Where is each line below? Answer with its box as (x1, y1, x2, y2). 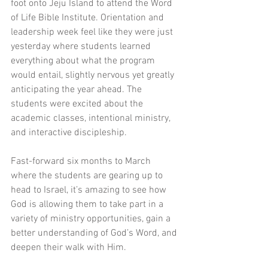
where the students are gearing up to (11, 170, 165, 182)
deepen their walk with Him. (11, 242, 131, 254)
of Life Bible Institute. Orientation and (11, 12, 166, 25)
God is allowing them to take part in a (11, 199, 166, 211)
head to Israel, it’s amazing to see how (11, 184, 169, 197)
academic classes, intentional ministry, (11, 112, 172, 125)
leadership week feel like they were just (11, 26, 175, 39)
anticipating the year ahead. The (11, 84, 144, 96)
